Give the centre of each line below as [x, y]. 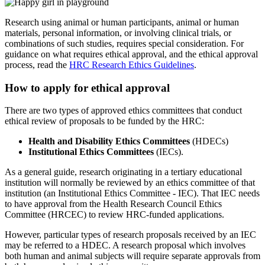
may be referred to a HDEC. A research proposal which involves [125, 245]
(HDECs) [209, 141]
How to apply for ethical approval [87, 88]
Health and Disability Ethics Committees [109, 141]
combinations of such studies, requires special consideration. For [124, 43]
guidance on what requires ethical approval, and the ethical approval [131, 54]
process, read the [37, 64]
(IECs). [169, 152]
